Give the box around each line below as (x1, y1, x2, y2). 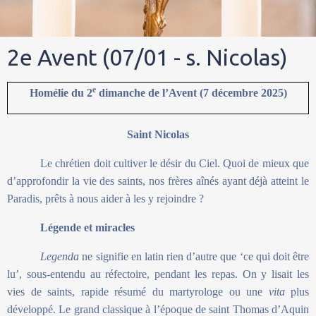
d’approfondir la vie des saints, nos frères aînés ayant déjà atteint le (7, 175, 309, 188)
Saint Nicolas (127, 128, 189, 141)
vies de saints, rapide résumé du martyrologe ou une (7, 286, 269, 298)
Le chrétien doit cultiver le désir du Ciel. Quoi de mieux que (40, 157, 309, 170)
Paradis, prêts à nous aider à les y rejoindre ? (7, 193, 204, 205)
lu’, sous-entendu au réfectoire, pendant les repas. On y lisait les (7, 268, 309, 281)
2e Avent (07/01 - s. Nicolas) (7, 44, 288, 70)
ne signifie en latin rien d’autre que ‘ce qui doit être (82, 250, 310, 263)
